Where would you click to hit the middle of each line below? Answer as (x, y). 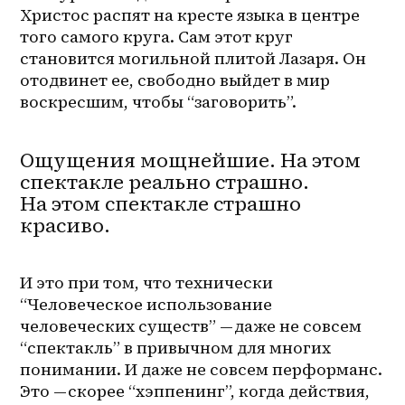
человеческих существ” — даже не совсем (191, 325)
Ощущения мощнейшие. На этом (191, 160)
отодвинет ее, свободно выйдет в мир (175, 80)
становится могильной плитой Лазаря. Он (193, 58)
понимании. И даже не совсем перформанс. (202, 369)
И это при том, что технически (147, 282)
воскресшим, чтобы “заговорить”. (159, 101)
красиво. (66, 225)
